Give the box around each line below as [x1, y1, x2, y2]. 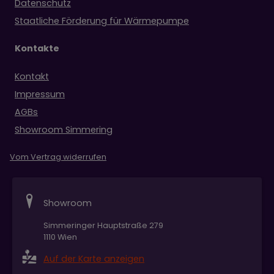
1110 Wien [43, 232, 77, 243]
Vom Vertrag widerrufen [10, 152, 106, 163]
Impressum [15, 88, 65, 101]
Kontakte [15, 42, 59, 55]
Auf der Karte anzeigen [43, 253, 144, 265]
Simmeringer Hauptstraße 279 [43, 220, 163, 231]
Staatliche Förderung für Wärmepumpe [15, 15, 189, 28]
